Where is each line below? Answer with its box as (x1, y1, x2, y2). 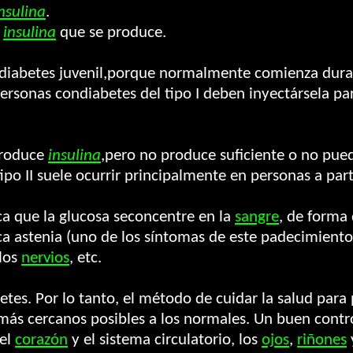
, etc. (69, 250, 102, 266)
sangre (235, 209, 279, 225)
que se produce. (56, 24, 166, 41)
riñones (297, 332, 347, 348)
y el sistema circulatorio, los (68, 332, 262, 348)
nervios (21, 250, 69, 266)
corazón (15, 332, 68, 348)
